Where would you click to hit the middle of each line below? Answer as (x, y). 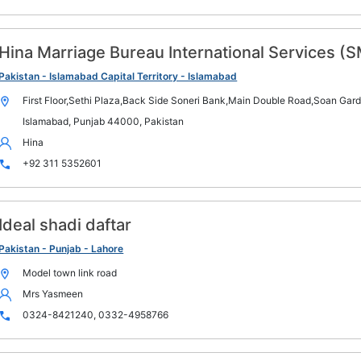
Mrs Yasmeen (53, 294)
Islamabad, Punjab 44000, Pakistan (104, 121)
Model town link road (70, 273)
